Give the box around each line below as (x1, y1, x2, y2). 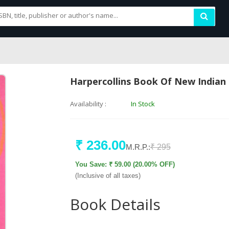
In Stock (131, 99, 155, 108)
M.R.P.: (125, 143, 150, 151)
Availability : (70, 99, 106, 108)
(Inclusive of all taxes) (75, 172, 141, 179)
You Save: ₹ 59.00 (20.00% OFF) (75, 161, 175, 168)
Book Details (70, 194, 161, 215)
